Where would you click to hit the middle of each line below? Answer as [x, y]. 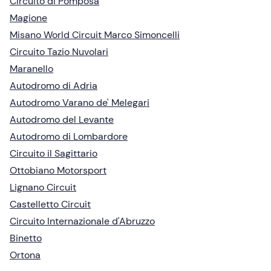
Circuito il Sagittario [54, 154]
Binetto [26, 238]
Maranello [31, 69]
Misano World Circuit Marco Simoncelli [95, 35]
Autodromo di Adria [54, 86]
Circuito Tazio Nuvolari [59, 52]
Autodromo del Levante [62, 120]
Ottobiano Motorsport [58, 171]
